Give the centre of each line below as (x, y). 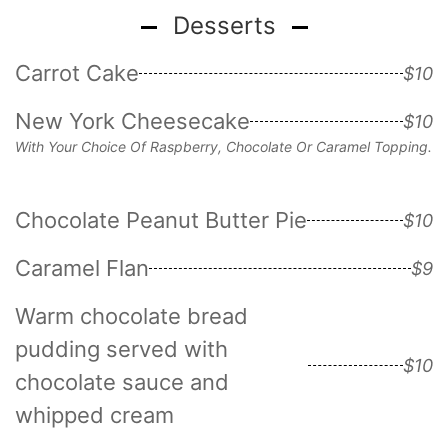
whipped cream (94, 414)
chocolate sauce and (122, 381)
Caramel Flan (82, 267)
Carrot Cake (77, 72)
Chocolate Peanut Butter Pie (161, 219)
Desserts (224, 25)
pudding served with (121, 348)
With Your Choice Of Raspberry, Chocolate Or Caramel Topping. (223, 146)
